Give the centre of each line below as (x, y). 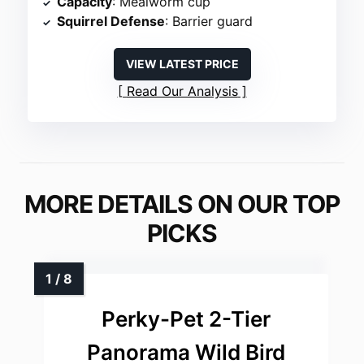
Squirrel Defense (111, 21)
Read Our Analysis (182, 91)
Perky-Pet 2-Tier (186, 318)
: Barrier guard (209, 21)
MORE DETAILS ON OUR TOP (182, 204)
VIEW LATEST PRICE (182, 63)
